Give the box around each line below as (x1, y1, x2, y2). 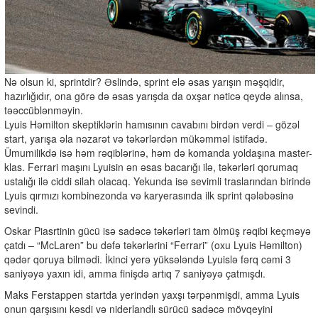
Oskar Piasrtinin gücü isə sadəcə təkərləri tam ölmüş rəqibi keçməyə (4, 224, 311, 238)
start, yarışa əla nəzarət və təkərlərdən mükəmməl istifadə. (4, 131, 268, 146)
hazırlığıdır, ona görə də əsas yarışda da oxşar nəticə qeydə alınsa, (4, 89, 303, 104)
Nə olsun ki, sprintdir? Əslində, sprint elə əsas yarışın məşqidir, (4, 75, 285, 89)
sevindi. (4, 202, 38, 217)
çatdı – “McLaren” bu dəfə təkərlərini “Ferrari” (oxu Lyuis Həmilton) (4, 238, 302, 253)
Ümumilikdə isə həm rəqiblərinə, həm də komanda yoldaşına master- (4, 146, 312, 160)
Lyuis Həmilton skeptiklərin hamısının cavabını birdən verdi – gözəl (4, 117, 300, 132)
